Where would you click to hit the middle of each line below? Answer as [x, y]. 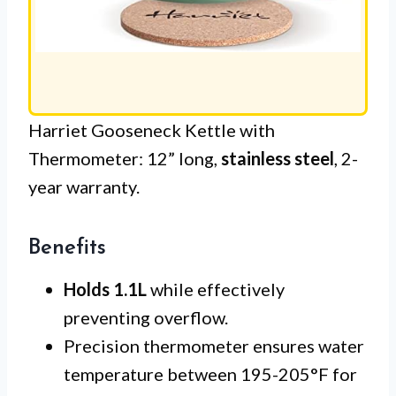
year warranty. [84, 186]
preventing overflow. [146, 317]
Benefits [67, 248]
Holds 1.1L [105, 289]
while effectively [216, 289]
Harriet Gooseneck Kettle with [152, 129]
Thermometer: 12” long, [125, 158]
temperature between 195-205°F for [210, 373]
